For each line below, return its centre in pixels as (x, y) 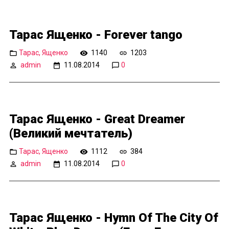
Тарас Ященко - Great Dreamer (97, 119)
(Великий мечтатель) (71, 134)
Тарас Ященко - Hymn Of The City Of (114, 218)
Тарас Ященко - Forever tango (96, 35)
